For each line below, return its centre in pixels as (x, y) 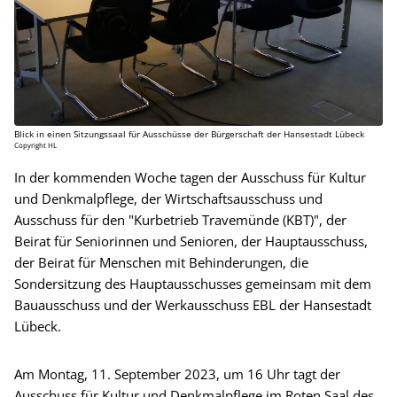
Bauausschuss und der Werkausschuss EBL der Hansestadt (193, 304)
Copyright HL (35, 144)
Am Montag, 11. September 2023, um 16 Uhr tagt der (177, 374)
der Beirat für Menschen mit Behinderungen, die (161, 262)
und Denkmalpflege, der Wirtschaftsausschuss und (168, 198)
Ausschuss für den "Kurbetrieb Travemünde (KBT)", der (180, 219)
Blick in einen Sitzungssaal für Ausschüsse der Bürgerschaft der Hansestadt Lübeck (189, 134)
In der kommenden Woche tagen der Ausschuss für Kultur (190, 177)
